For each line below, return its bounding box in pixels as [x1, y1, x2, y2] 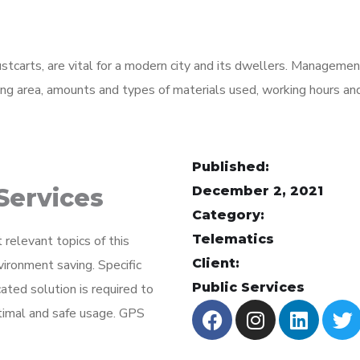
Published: [192, 159, 269, 174]
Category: [192, 207, 264, 223]
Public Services [192, 280, 305, 295]
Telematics [192, 231, 274, 247]
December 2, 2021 [192, 183, 323, 198]
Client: [192, 256, 239, 271]
